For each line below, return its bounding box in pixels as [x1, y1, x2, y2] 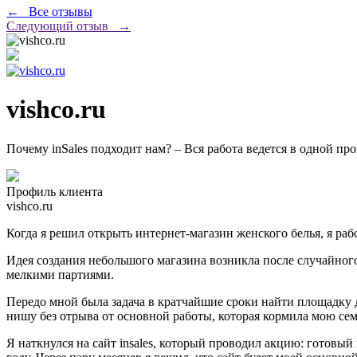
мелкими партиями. [6, 267, 114, 281]
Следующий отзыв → [6, 19, 131, 33]
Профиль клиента [6, 184, 103, 198]
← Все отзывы [6, 5, 92, 18]
